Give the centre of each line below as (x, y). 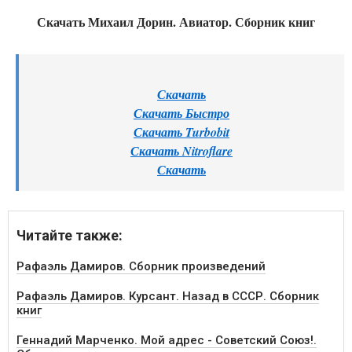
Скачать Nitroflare (181, 151)
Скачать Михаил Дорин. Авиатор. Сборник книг (176, 22)
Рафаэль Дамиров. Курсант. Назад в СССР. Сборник (168, 297)
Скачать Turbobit (181, 132)
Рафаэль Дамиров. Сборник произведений (141, 267)
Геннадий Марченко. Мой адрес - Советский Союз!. (167, 341)
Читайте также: (70, 236)
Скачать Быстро (181, 114)
